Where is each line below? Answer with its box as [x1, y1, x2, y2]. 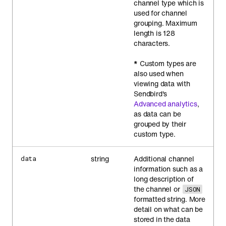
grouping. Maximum [134, 18, 197, 28]
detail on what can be [134, 204, 203, 214]
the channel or [134, 184, 182, 194]
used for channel [134, 8, 188, 18]
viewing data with [134, 78, 190, 89]
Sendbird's [134, 88, 167, 99]
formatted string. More [134, 194, 205, 204]
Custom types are [138, 58, 196, 69]
